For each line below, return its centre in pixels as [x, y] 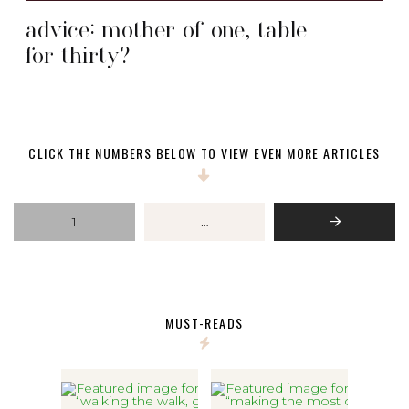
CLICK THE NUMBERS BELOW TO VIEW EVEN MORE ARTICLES [204, 153]
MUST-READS [204, 323]
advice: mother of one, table [167, 29]
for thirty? [78, 55]
